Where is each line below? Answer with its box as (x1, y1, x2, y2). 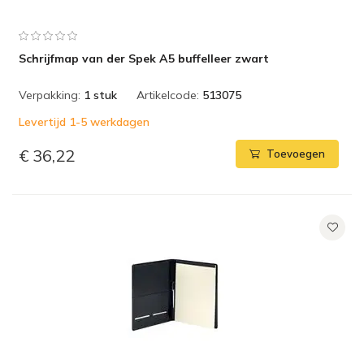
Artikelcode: (136, 88, 199, 102)
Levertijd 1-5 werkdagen (19, 115, 149, 129)
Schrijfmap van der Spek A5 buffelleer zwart (19, 51, 269, 66)
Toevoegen (266, 147, 325, 161)
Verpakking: (19, 88, 80, 102)
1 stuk (84, 88, 117, 102)
